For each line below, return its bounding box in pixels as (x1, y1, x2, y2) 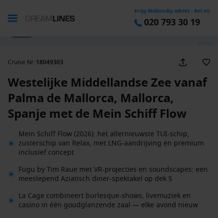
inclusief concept (18, 147, 74, 158)
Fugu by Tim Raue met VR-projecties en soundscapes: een (18, 164, 208, 175)
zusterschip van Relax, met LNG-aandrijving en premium (18, 138, 204, 148)
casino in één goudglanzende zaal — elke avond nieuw (18, 200, 198, 210)
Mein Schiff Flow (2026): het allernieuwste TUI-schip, (18, 129, 189, 139)
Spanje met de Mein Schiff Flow (8, 105, 187, 123)
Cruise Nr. (8, 58, 35, 67)
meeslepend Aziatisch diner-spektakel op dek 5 (18, 174, 172, 184)
